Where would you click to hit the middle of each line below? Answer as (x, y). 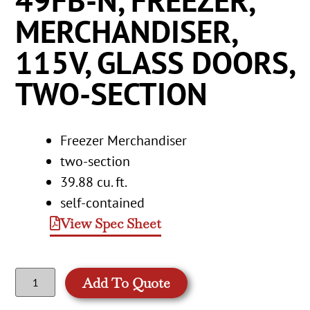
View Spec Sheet (111, 223)
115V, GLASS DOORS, (155, 63)
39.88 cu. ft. (94, 182)
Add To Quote (127, 283)
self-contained (103, 202)
